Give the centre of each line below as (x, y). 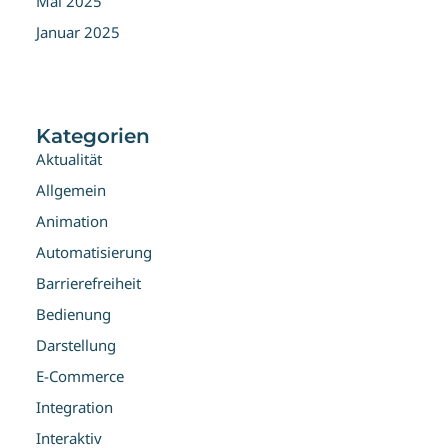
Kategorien (93, 136)
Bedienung (73, 314)
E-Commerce (80, 376)
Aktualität (69, 159)
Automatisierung (94, 252)
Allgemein (71, 190)
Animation (72, 221)
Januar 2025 (78, 32)
